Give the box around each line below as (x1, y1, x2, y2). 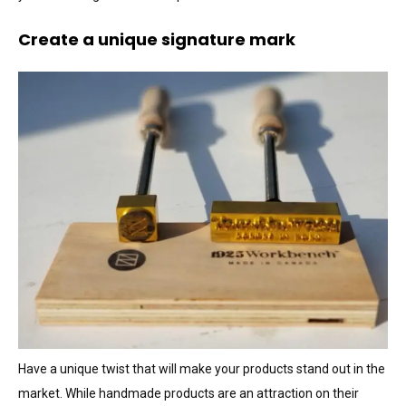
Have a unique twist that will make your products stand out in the (18, 362, 385, 377)
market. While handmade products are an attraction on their (18, 386, 359, 401)
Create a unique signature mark (18, 28, 295, 52)
